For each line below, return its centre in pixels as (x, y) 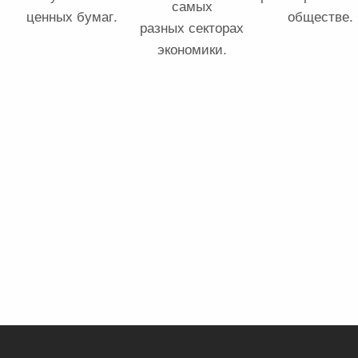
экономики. (192, 48)
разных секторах (192, 27)
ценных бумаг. (72, 16)
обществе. (320, 16)
